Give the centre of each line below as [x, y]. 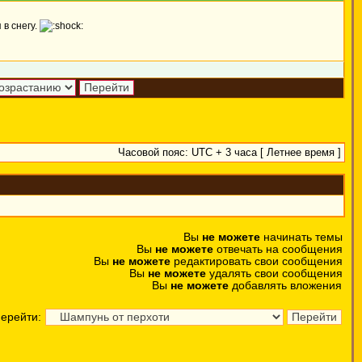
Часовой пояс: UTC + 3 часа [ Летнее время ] [229, 153]
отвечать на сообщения [278, 249]
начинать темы [301, 237]
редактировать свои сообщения [257, 261]
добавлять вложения [285, 286]
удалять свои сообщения [274, 274]
